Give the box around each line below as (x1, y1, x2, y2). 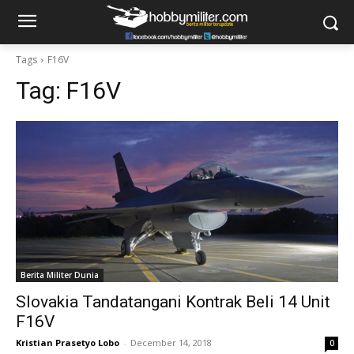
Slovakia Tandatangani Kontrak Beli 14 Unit (16, 292, 330, 311)
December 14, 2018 (130, 337, 212, 348)
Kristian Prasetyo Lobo (16, 337, 119, 348)
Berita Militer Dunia (21, 269, 99, 281)
